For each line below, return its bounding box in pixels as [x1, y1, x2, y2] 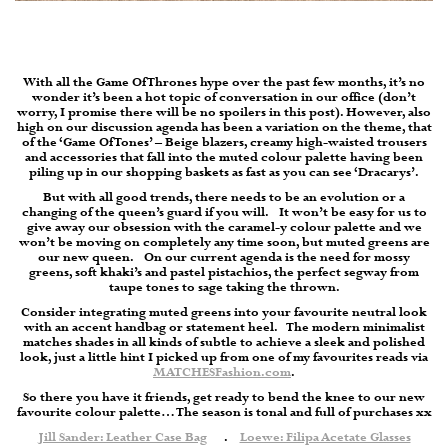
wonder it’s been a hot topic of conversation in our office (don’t [32, 90, 416, 107]
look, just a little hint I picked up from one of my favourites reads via [20, 350, 428, 367]
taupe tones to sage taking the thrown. [108, 280, 340, 297]
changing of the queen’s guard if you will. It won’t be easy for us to [21, 205, 427, 222]
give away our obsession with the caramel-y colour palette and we [26, 220, 422, 237]
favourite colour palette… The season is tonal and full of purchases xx [16, 405, 432, 422]
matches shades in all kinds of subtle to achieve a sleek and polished [23, 335, 425, 352]
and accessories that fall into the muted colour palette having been [25, 150, 423, 167]
